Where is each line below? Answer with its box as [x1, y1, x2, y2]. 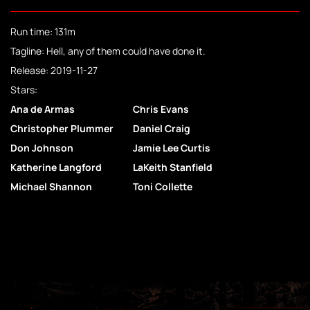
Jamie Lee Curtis [133, 141, 211, 155]
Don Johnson [10, 141, 73, 155]
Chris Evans [133, 102, 190, 116]
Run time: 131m [10, 25, 75, 39]
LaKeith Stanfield [133, 161, 213, 174]
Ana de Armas [10, 102, 75, 116]
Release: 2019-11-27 [10, 64, 98, 77]
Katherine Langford [10, 161, 102, 174]
